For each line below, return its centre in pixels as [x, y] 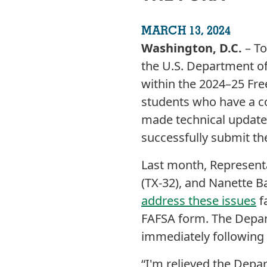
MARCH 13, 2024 [186, 30]
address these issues [199, 201]
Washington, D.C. [193, 48]
